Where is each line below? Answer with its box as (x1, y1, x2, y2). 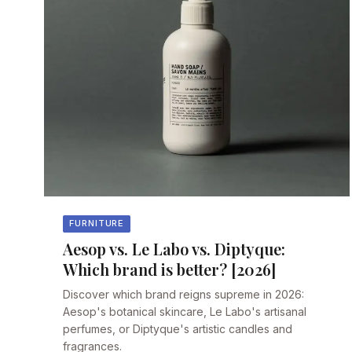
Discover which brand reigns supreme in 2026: (63, 288, 304, 302)
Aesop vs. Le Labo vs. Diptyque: (63, 238, 285, 260)
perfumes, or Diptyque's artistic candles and (63, 322, 292, 336)
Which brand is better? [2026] (63, 258, 276, 280)
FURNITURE (69, 218, 125, 229)
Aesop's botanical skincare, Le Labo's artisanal (63, 305, 306, 319)
